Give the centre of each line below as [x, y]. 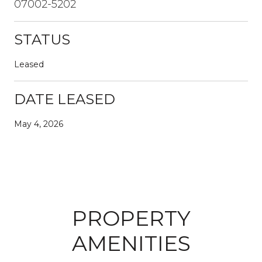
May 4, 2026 [39, 124]
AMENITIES [131, 243]
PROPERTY [131, 218]
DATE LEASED [65, 99]
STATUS [42, 39]
